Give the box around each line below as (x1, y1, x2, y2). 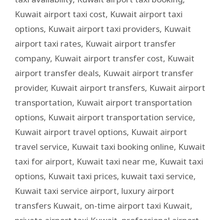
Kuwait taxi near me (77, 155, 155, 167)
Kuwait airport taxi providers (48, 23, 160, 34)
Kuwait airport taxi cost (15, 8, 106, 20)
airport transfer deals (15, 67, 99, 79)
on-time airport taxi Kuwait (84, 199, 190, 211)
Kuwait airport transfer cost (55, 52, 163, 64)
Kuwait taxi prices (48, 170, 117, 182)
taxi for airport (15, 155, 72, 167)
